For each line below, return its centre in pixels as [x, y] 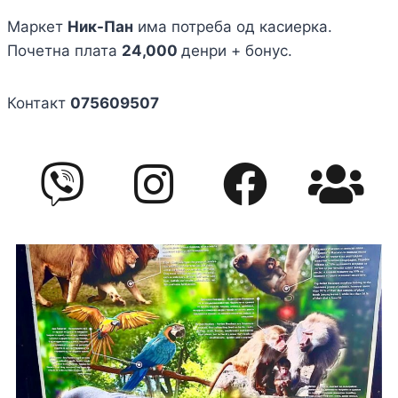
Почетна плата [64, 50]
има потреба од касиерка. [233, 26]
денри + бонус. [237, 50]
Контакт [39, 103]
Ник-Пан [100, 26]
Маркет [37, 26]
